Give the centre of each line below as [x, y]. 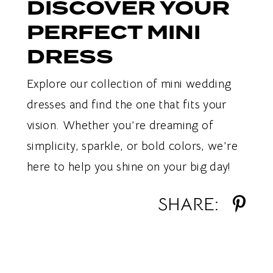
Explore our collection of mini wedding [129, 84]
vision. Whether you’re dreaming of [120, 126]
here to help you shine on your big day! [129, 167]
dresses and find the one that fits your [126, 105]
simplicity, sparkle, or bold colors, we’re [132, 147]
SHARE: [189, 204]
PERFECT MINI [113, 32]
